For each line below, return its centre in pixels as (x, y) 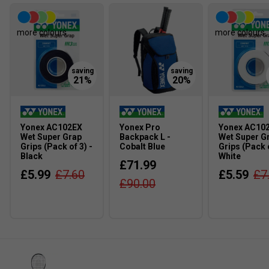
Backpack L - (145, 137)
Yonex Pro (140, 127)
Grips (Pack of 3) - (56, 146)
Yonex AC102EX (51, 127)
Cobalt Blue (142, 146)
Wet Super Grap (51, 137)
